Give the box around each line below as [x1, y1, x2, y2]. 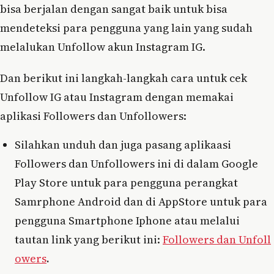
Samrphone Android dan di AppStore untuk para [15, 193, 267, 209]
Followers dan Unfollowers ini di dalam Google [15, 155, 258, 171]
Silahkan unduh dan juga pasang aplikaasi [15, 136, 231, 152]
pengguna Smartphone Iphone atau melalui [15, 212, 240, 228]
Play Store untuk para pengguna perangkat [15, 174, 238, 190]
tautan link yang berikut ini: [15, 231, 163, 247]
